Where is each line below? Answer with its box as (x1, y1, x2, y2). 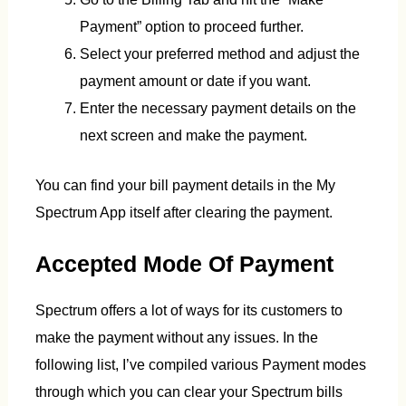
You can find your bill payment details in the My (34, 176, 335, 193)
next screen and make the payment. (80, 127, 308, 144)
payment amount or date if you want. (80, 72, 312, 90)
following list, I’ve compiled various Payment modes (34, 356, 366, 373)
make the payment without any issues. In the (34, 329, 318, 346)
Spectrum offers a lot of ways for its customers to (34, 302, 343, 319)
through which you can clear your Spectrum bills (34, 383, 343, 401)
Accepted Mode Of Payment (34, 251, 333, 277)
